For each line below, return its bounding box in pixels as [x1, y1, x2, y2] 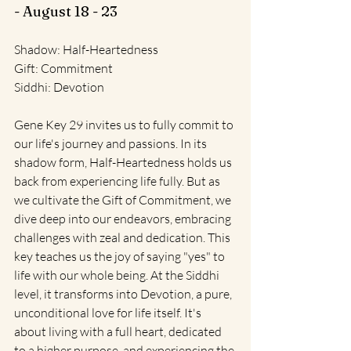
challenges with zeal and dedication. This [14, 229, 233, 245]
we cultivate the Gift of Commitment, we [14, 191, 233, 208]
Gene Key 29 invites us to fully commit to [14, 116, 236, 132]
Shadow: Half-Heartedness [14, 41, 158, 57]
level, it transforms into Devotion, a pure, [14, 285, 234, 302]
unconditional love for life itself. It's [14, 304, 204, 320]
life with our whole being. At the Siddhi [14, 266, 222, 283]
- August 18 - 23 [14, 2, 118, 20]
